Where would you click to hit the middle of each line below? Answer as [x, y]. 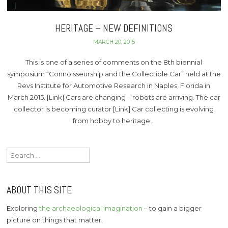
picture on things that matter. [55, 220]
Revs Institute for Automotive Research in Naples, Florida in [114, 86]
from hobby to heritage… [114, 121]
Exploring [23, 208]
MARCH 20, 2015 [114, 42]
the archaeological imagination [91, 208]
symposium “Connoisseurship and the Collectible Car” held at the [114, 74]
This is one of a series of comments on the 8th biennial [114, 62]
